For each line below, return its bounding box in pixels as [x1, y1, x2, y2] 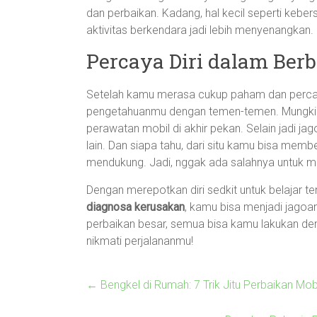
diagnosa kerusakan [86, 200, 185, 214]
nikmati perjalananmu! [86, 234, 193, 248]
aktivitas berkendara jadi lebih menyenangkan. [86, 23, 313, 37]
